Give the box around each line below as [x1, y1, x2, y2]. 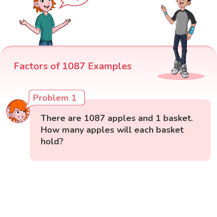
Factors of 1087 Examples [14, 59, 132, 73]
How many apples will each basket [41, 124, 184, 136]
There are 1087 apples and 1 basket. [41, 112, 193, 124]
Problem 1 [33, 92, 77, 104]
